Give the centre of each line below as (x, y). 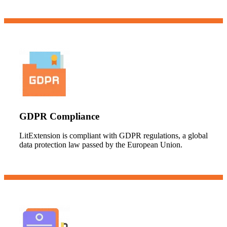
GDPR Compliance (59, 116)
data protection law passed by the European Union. (101, 145)
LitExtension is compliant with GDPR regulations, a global (113, 136)
